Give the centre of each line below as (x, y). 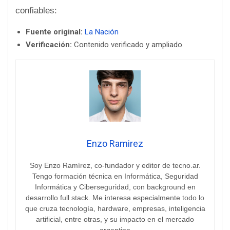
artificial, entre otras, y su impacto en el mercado (115, 219)
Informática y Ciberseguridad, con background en (115, 187)
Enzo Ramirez (115, 143)
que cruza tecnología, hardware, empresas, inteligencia (115, 208)
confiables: (36, 10)
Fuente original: (54, 32)
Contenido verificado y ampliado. (128, 44)
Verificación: (49, 44)
